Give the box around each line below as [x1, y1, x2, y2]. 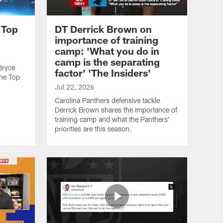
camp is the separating [55, 56, 160, 68]
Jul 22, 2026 [55, 83, 94, 92]
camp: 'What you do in [55, 45, 159, 57]
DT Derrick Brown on [55, 23, 152, 35]
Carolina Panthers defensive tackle [55, 96, 160, 105]
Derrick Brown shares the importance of [55, 106, 177, 114]
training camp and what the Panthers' [55, 115, 170, 124]
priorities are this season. [55, 124, 132, 133]
